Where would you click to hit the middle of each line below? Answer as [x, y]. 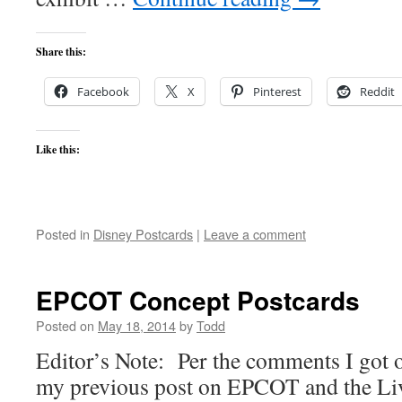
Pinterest [277, 92]
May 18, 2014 [137, 325]
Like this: [58, 149]
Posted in [63, 234]
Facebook [103, 92]
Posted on [65, 325]
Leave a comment [255, 234]
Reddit [377, 92]
